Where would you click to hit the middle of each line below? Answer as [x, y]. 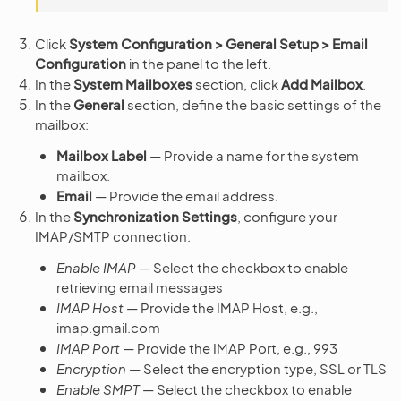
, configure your [287, 216]
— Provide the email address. [185, 195]
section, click [237, 83]
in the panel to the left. [199, 63]
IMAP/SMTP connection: [113, 235]
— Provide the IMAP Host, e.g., [221, 307]
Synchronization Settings [155, 216]
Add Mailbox [322, 83]
